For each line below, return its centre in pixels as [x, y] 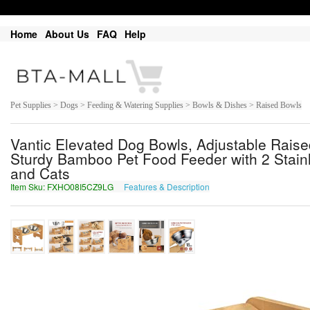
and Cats [40, 173]
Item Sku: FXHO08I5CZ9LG [63, 187]
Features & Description [167, 187]
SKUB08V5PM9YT [248, 187]
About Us [67, 34]
